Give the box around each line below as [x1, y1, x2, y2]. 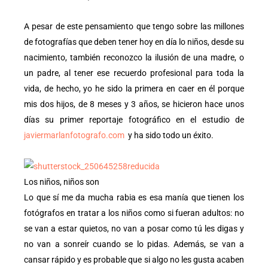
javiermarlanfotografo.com [24, 130, 124, 141]
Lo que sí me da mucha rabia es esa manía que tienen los [24, 193, 244, 203]
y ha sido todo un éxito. [124, 130, 214, 141]
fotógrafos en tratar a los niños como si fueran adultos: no [24, 208, 244, 218]
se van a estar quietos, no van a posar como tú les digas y [24, 224, 244, 234]
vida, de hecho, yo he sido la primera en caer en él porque [24, 84, 244, 94]
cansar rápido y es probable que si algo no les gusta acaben [24, 255, 244, 265]
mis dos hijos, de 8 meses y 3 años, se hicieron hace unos [24, 99, 244, 109]
